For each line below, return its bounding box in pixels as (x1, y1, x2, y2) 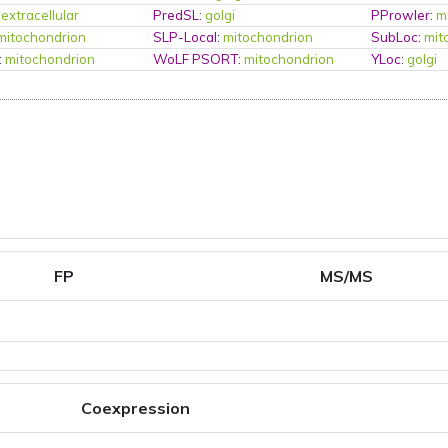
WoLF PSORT (153, 51, 239, 67)
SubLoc (371, 29, 419, 45)
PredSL (153, 7, 200, 23)
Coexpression (80, 398, 190, 418)
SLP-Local (153, 29, 218, 45)
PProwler (371, 7, 431, 23)
